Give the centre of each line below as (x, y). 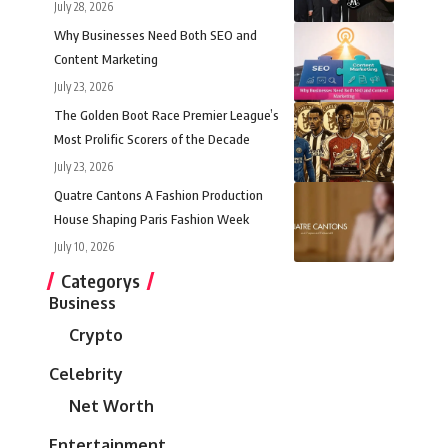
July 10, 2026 (84, 247)
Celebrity (86, 374)
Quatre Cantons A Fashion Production (158, 195)
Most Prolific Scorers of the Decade (152, 139)
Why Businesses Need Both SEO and (155, 35)
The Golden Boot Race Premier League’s (166, 115)
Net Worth (111, 406)
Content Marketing (106, 59)
